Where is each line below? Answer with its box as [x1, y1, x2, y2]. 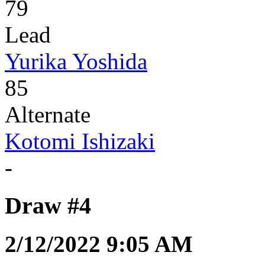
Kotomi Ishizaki [5, 128, 155, 154]
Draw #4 [5, 192, 91, 219]
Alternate [5, 101, 91, 127]
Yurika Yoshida [5, 48, 147, 74]
